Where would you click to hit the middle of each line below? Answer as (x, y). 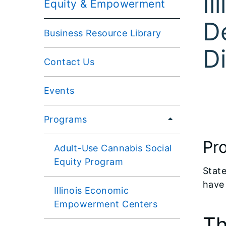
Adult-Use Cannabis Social (113, 148)
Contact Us (69, 62)
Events (59, 90)
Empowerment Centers (106, 204)
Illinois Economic (92, 190)
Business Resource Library (103, 33)
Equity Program (89, 161)
